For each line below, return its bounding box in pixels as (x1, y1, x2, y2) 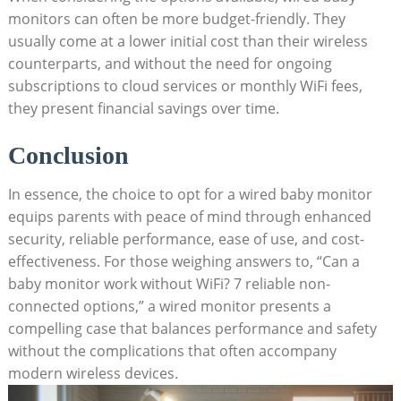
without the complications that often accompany (7, 340, 337, 361)
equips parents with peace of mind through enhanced (7, 206, 371, 226)
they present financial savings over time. (7, 98, 279, 118)
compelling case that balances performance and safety (7, 318, 377, 338)
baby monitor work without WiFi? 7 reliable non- (7, 273, 330, 294)
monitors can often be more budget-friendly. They (7, 8, 346, 29)
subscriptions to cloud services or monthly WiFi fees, (7, 75, 363, 96)
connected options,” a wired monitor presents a (7, 295, 331, 316)
